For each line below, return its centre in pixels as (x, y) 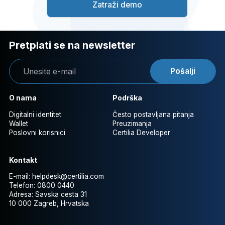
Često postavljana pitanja (153, 114)
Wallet (19, 123)
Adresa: (22, 195)
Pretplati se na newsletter (72, 45)
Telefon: (23, 186)
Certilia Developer (141, 132)
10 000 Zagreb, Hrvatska (49, 204)
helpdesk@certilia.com (68, 177)
